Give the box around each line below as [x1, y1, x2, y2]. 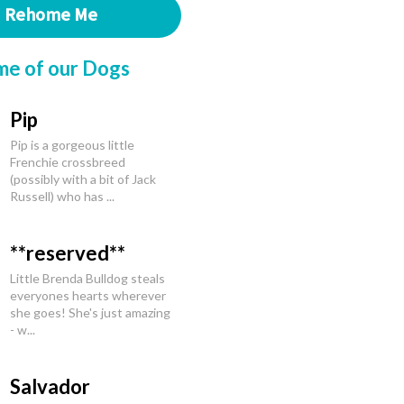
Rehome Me [4, 4, 97, 27]
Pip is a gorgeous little [10, 137, 134, 152]
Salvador [10, 374, 90, 399]
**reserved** [10, 241, 125, 265]
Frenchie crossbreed [10, 154, 125, 170]
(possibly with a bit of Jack [10, 171, 156, 187]
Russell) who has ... [10, 188, 115, 204]
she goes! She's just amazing [10, 305, 170, 320]
